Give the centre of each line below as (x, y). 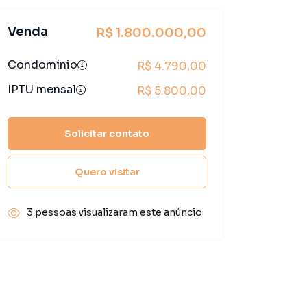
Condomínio (42, 65)
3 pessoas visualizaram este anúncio (114, 212)
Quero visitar (107, 172)
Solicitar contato (107, 133)
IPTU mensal (42, 89)
